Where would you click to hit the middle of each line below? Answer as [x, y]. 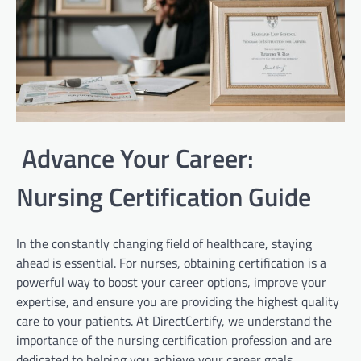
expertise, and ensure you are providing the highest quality [178, 301]
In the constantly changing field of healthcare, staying [164, 243]
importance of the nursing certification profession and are [174, 340]
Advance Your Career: [135, 158]
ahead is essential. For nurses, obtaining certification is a [171, 262]
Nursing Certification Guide [164, 197]
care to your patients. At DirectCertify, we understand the [174, 320]
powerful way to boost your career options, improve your [171, 282]
